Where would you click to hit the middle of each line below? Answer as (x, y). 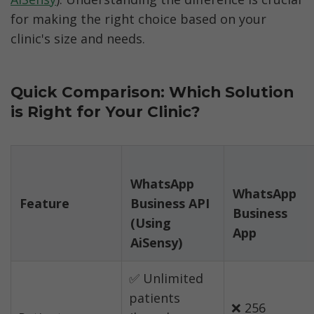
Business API (170, 204)
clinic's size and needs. (78, 39)
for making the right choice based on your (138, 19)
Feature (45, 204)
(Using (151, 223)
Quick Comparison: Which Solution (152, 91)
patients (155, 298)
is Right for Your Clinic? (105, 111)
